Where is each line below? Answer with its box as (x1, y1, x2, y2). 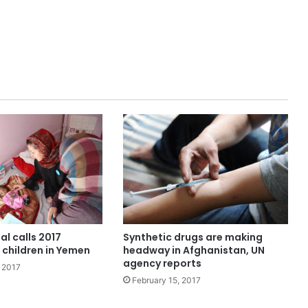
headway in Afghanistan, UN (122, 243, 265, 258)
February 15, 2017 (131, 275, 201, 286)
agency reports (122, 256, 201, 271)
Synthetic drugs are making (122, 230, 263, 245)
